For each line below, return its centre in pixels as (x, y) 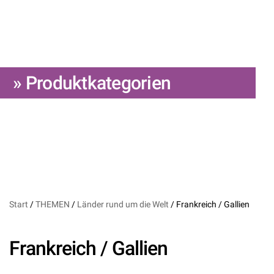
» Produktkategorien (90, 83)
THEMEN (53, 205)
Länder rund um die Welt (123, 205)
